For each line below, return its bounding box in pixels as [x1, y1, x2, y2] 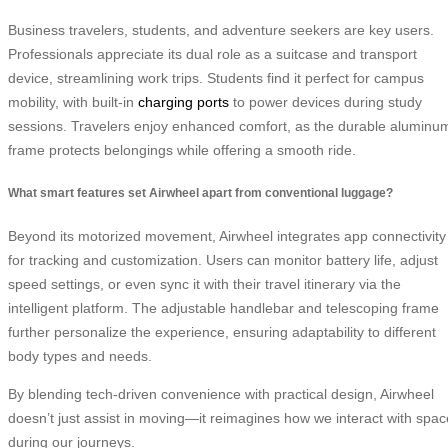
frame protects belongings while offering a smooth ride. [8, 141, 356, 158]
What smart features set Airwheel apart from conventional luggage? [8, 185, 393, 199]
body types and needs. [8, 348, 152, 365]
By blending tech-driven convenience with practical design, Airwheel [8, 386, 434, 403]
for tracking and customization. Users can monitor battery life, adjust [8, 252, 438, 269]
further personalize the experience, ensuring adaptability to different [8, 324, 436, 341]
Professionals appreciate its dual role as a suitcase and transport [8, 45, 417, 62]
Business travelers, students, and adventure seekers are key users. [8, 21, 434, 38]
